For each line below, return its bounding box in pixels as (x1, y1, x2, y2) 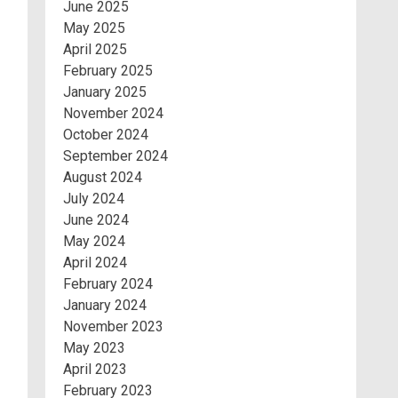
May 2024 (63, 233, 125, 250)
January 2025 (63, 84, 147, 100)
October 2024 (63, 126, 148, 143)
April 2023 (63, 361, 127, 378)
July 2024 (63, 190, 124, 207)
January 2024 (63, 297, 147, 314)
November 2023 (63, 318, 163, 335)
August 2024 (63, 169, 142, 186)
